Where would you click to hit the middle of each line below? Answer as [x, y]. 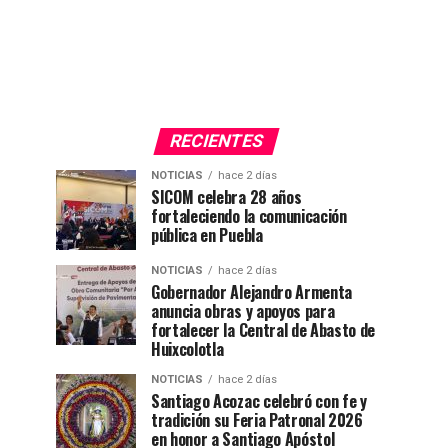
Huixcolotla [187, 349]
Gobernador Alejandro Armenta [252, 292]
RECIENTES [216, 141]
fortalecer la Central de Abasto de [263, 330]
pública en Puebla [207, 235]
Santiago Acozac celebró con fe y [259, 401]
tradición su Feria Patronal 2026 [257, 420]
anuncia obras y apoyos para [243, 311]
